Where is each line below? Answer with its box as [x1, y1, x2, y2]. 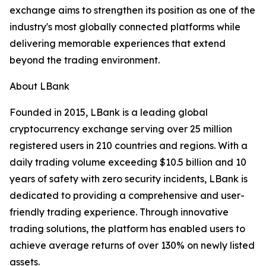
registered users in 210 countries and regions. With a [9, 140, 248, 152]
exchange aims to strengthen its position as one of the [9, 4, 255, 17]
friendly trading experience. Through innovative [9, 206, 229, 218]
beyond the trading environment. [9, 54, 160, 66]
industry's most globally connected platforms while [9, 21, 240, 33]
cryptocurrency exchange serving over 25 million [9, 123, 232, 135]
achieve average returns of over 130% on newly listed [9, 239, 255, 252]
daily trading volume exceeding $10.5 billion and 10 [9, 156, 246, 169]
